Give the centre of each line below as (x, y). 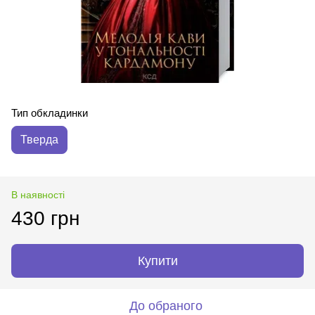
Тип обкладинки (50, 112)
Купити (157, 261)
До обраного (166, 306)
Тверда (39, 139)
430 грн (45, 218)
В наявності (38, 194)
